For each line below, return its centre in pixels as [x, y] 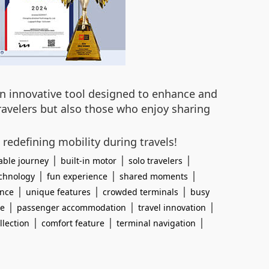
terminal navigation [156, 223]
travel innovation [172, 207]
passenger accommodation [71, 207]
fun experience [77, 176]
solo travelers [156, 161]
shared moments [154, 176]
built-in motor [89, 161]
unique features [58, 192]
